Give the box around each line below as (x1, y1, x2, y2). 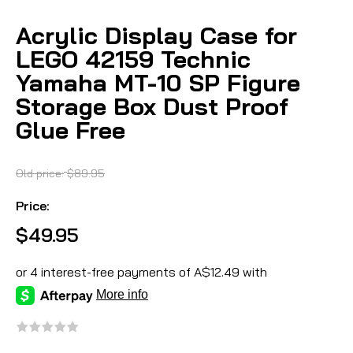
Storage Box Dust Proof (16, 91, 288, 121)
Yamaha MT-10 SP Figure (16, 68, 300, 98)
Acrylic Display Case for (16, 20, 297, 50)
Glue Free (16, 115, 125, 145)
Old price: (16, 165, 64, 180)
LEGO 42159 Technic (16, 44, 251, 74)
